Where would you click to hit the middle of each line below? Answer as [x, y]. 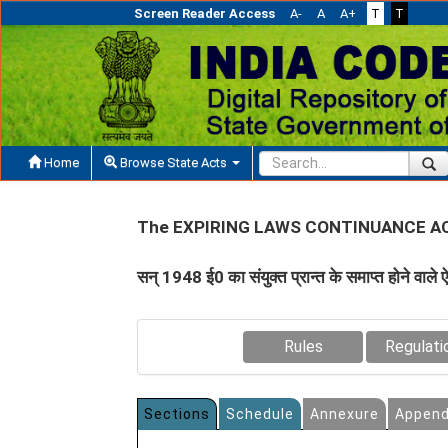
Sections [177, 413]
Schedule [260, 413]
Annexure [344, 413]
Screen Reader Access [204, 13]
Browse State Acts [173, 162]
